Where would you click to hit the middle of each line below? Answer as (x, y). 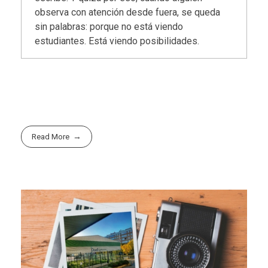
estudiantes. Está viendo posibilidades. (117, 41)
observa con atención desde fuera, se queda (128, 13)
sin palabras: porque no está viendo (109, 27)
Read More (51, 137)
